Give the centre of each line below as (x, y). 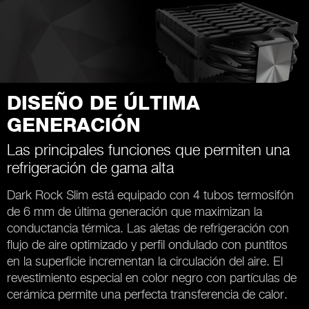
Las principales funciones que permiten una (148, 149)
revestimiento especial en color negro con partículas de (152, 277)
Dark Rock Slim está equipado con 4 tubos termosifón (150, 195)
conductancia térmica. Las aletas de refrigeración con (148, 228)
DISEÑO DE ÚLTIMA (103, 104)
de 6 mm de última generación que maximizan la (134, 211)
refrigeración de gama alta (90, 167)
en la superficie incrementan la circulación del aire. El (145, 261)
